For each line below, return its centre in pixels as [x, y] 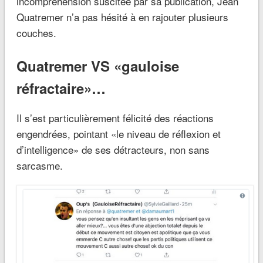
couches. [36, 32]
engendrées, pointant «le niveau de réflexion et [118, 133]
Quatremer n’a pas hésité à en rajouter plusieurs [122, 16]
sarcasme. [39, 165]
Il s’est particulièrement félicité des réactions [115, 117]
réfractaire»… [61, 88]
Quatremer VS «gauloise [97, 65]
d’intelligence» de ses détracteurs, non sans [113, 149]
